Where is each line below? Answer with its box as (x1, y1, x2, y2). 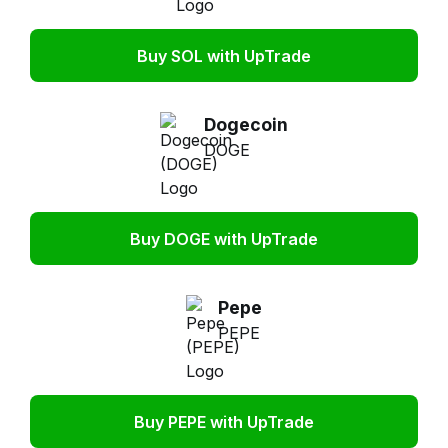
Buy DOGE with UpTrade (130, 228, 318, 249)
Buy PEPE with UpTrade (134, 411, 314, 432)
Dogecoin (204, 114, 289, 135)
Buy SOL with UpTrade (137, 45, 311, 66)
